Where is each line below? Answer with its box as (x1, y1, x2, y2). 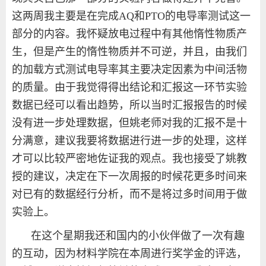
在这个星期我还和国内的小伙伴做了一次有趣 (31, 230, 245, 242)
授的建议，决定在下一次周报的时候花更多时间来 (12, 170, 247, 183)
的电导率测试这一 (165, 10, 251, 23)
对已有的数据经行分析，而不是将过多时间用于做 (12, 188, 247, 201)
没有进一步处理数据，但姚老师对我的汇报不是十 (12, 117, 247, 129)
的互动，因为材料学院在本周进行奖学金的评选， (12, 248, 247, 260)
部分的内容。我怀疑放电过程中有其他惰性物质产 (12, 28, 247, 40)
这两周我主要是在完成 (12, 10, 119, 23)
